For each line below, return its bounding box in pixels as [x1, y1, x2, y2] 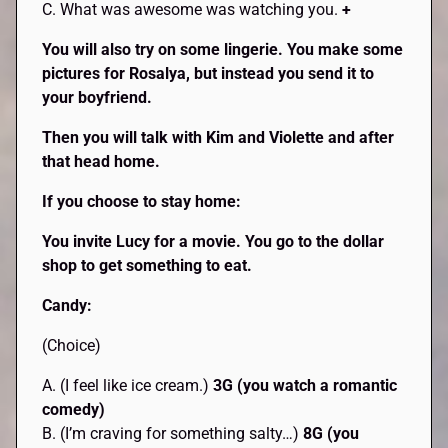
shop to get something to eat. [42, 256, 253, 276]
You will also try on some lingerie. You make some [42, 40, 404, 60]
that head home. [42, 152, 169, 172]
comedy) [42, 400, 106, 420]
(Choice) [42, 336, 106, 356]
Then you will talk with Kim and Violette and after [42, 128, 395, 148]
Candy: [42, 296, 93, 316]
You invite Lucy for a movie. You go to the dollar [42, 232, 385, 252]
